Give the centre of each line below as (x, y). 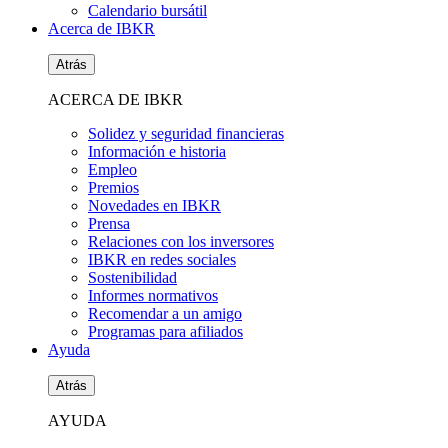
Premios (113, 187)
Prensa (109, 223)
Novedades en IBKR (154, 205)
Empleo (112, 169)
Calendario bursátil (147, 10)
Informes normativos (153, 295)
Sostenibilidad (132, 277)
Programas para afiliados (165, 331)
